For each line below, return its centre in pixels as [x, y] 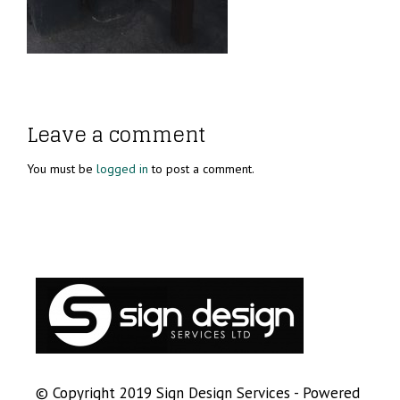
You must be [62, 168]
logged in [122, 168]
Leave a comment [116, 134]
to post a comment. [201, 168]
